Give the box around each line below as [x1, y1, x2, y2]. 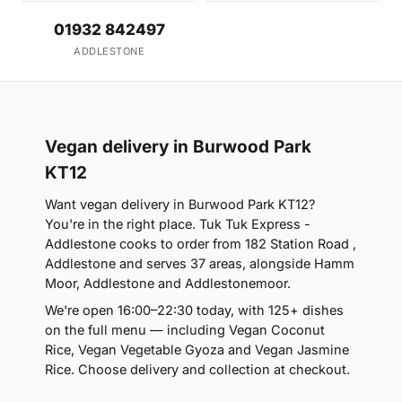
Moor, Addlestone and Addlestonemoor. [45, 275, 291, 291]
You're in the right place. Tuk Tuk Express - [45, 216, 310, 232]
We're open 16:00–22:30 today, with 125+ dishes [45, 302, 344, 318]
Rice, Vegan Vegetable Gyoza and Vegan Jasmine [45, 342, 349, 357]
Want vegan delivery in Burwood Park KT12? [45, 197, 315, 212]
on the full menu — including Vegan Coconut [45, 322, 325, 337]
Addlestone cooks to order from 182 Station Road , [45, 236, 356, 251]
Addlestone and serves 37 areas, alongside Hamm [45, 256, 354, 271]
